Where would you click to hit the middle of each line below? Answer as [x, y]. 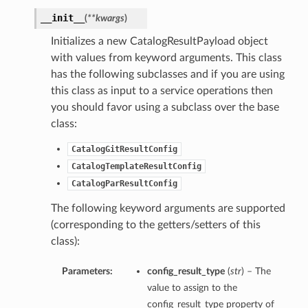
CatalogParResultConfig [124, 184]
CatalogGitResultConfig [124, 150]
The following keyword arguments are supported [168, 209]
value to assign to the [192, 288]
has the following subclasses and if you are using [167, 75]
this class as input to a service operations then [162, 91]
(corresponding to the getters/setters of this [155, 225]
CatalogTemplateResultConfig [136, 167]
